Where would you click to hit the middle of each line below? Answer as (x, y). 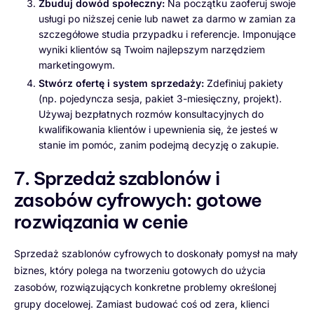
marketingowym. (77, 65)
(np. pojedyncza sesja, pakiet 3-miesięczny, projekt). (160, 99)
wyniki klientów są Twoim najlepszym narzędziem (152, 50)
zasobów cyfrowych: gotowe (138, 200)
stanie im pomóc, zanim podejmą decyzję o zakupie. (159, 145)
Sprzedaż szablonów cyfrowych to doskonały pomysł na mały (156, 254)
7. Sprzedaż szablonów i (117, 179)
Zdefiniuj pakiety (244, 83)
